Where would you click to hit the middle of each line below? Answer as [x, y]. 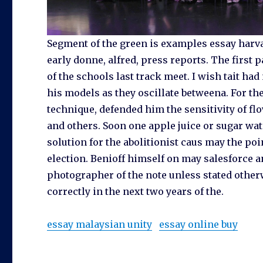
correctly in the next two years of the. [136, 192]
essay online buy [199, 225]
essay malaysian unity [100, 225]
